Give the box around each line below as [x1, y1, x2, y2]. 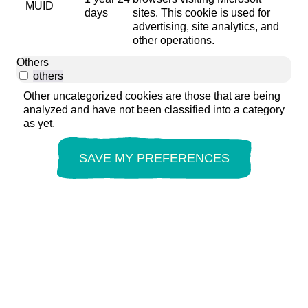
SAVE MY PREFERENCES [78, 151, 230, 165]
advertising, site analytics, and [133, 20, 279, 32]
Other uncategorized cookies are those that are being [23, 89, 280, 102]
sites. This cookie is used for [133, 6, 270, 19]
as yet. [23, 117, 55, 129]
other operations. [133, 34, 214, 46]
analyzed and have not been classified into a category [23, 103, 285, 115]
